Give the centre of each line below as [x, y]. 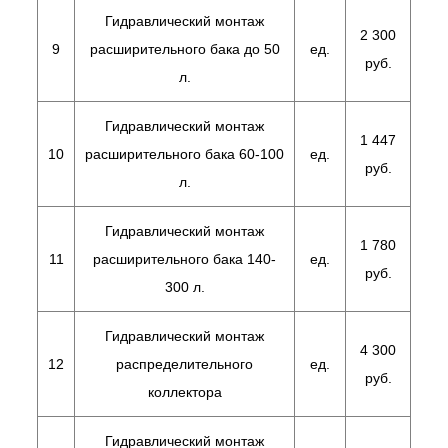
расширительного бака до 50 [184, 49]
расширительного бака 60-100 [184, 154]
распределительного [184, 364]
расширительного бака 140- [184, 259]
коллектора [184, 392]
